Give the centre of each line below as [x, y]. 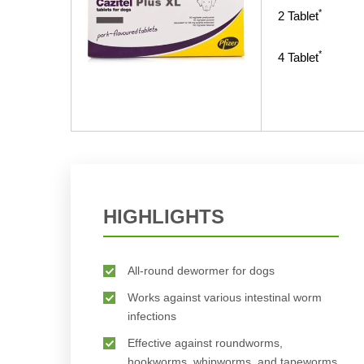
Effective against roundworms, [205, 343]
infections [152, 316]
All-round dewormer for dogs [201, 271]
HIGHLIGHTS [164, 217]
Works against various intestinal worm [225, 297]
